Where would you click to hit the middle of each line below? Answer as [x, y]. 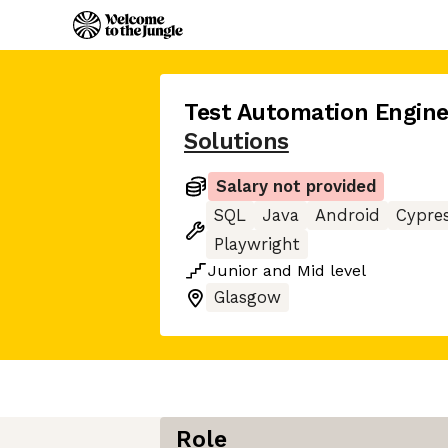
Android [347, 215]
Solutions [236, 141]
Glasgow [247, 297]
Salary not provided [296, 186]
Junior [233, 270]
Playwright [257, 244]
